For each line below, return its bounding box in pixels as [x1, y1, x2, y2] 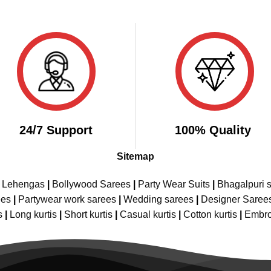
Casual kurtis [119, 209, 178, 220]
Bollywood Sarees [51, 179, 131, 190]
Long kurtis [9, 209, 59, 220]
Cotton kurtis [183, 209, 240, 220]
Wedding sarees [123, 194, 194, 205]
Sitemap [117, 151, 154, 162]
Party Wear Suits [137, 179, 210, 190]
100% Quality [175, 123, 255, 137]
